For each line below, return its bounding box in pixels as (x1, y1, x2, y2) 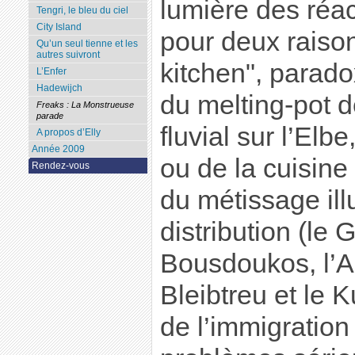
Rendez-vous (31, 160, 90, 172)
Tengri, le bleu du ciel (36, 5, 128, 17)
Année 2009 (31, 143, 85, 155)
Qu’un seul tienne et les (36, 38, 138, 50)
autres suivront (36, 49, 100, 61)
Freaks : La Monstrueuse (36, 100, 134, 110)
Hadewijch (36, 82, 82, 94)
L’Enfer (36, 66, 67, 78)
